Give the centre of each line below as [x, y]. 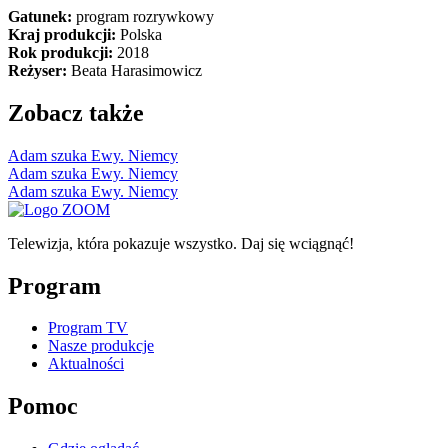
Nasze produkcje [101, 346]
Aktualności [86, 364]
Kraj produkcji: [62, 34]
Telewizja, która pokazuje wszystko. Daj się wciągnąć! [181, 243]
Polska [139, 34]
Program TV [88, 328]
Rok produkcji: [60, 52]
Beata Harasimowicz [134, 70]
